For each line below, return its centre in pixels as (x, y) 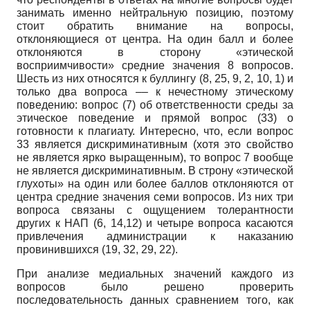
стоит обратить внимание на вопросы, (155, 26)
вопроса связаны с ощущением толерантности (155, 210)
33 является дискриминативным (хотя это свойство (155, 145)
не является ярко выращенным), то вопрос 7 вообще (155, 158)
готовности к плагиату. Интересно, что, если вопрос (155, 131)
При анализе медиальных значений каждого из (155, 274)
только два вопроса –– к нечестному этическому (155, 92)
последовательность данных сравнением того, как (155, 300)
